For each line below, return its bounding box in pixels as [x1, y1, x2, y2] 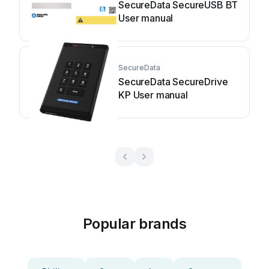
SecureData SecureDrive [118, 76, 228, 88]
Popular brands [82, 215, 187, 232]
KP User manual [118, 89, 188, 101]
